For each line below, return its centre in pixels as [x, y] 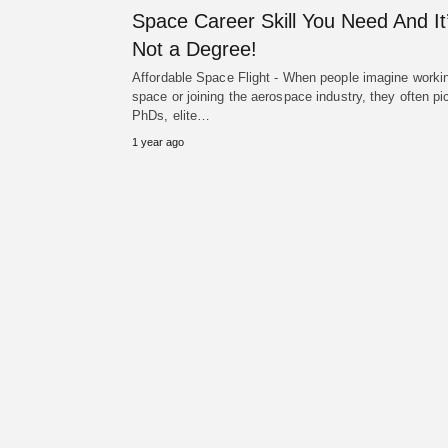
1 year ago [158, 142]
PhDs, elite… [171, 115]
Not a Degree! [194, 49]
